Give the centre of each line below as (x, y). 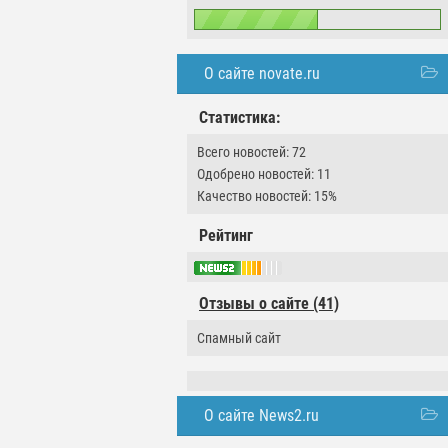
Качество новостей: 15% (267, 196)
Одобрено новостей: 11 (264, 174)
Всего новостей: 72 (251, 152)
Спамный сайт (239, 338)
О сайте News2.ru (261, 416)
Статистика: (239, 117)
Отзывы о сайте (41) (269, 304)
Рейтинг (226, 235)
